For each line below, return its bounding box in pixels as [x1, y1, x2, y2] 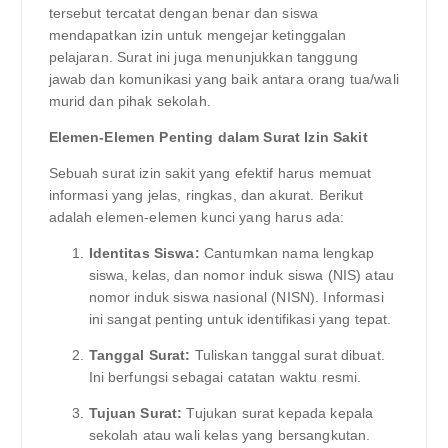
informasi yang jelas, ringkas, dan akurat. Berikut [48, 186, 364, 203]
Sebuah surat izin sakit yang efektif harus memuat [48, 164, 372, 181]
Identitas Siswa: [88, 244, 200, 261]
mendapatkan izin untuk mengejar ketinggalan [48, 26, 347, 43]
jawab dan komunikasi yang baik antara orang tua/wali [48, 70, 399, 87]
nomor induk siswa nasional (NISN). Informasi [88, 288, 384, 305]
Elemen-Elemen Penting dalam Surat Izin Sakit [48, 128, 368, 145]
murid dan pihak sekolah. [48, 92, 211, 109]
